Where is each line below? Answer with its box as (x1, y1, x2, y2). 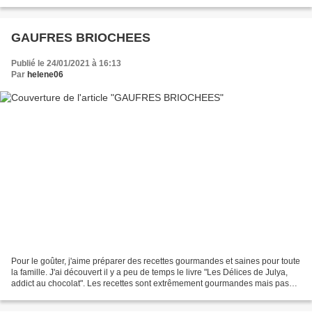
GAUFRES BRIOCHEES (11, 31, 150, 45)
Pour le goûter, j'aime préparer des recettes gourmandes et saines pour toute (11, 256, 300, 266)
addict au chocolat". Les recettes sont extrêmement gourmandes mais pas (11, 278, 289, 288)
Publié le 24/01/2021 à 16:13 (11, 58, 121, 69)
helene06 (27, 70, 63, 80)
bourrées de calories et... (11, 289, 104, 299)
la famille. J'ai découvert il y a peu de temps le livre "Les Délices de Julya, (11, 267, 288, 277)
